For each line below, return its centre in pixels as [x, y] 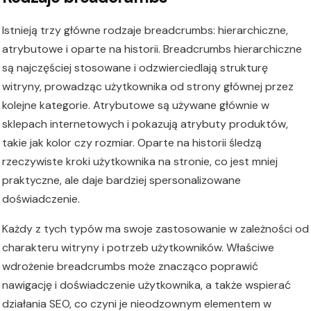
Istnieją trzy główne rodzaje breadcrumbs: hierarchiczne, [145, 31]
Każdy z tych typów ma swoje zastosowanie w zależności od [155, 229]
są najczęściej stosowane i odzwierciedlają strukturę [135, 68]
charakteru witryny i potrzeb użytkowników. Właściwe [138, 248]
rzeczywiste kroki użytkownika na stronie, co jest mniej [140, 162]
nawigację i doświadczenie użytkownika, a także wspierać [146, 285]
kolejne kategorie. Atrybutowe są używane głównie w [136, 106]
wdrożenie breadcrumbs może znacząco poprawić [130, 267]
